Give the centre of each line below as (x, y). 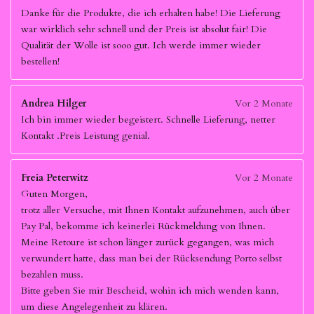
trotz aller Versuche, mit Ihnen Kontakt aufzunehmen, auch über (156, 210)
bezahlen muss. (52, 274)
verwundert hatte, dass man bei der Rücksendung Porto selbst (151, 258)
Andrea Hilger (54, 103)
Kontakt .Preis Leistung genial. (86, 136)
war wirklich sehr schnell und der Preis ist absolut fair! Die (144, 29)
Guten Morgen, (54, 194)
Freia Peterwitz (55, 178)
